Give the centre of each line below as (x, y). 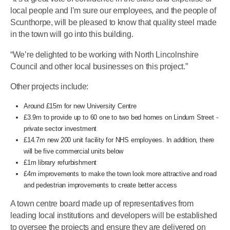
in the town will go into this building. (72, 34)
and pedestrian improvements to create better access (101, 185)
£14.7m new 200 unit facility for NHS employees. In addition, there (119, 140)
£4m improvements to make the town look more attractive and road (120, 174)
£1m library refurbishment (60, 163)
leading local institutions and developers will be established (114, 216)
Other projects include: (50, 86)
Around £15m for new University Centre (80, 106)
